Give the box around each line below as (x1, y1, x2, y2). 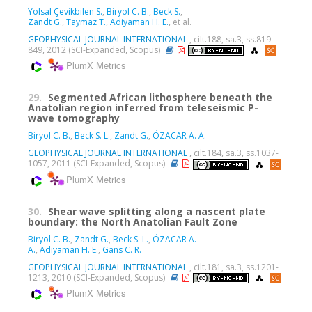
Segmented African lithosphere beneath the (48, 91, 272, 104)
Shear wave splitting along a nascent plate (48, 204, 265, 218)
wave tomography (28, 111, 120, 125)
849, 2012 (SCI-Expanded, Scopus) (28, 44, 162, 56)
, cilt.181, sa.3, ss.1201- (187, 260, 279, 273)
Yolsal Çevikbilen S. (28, 6, 102, 18)
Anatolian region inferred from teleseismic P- (28, 101, 258, 115)
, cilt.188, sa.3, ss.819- (187, 33, 274, 46)
